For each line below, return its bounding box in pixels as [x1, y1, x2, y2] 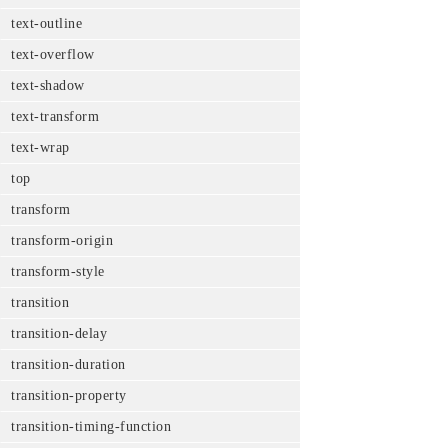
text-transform [11, 109, 99, 124]
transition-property [11, 388, 127, 403]
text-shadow [11, 78, 85, 93]
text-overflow [11, 47, 95, 62]
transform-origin [11, 233, 113, 248]
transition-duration [11, 357, 126, 372]
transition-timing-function [11, 419, 171, 434]
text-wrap [11, 140, 70, 155]
